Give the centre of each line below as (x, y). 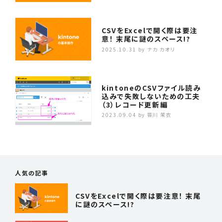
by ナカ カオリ (157, 49)
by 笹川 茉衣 (155, 115)
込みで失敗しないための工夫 (151, 96)
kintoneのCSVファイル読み (151, 87)
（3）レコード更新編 (135, 104)
